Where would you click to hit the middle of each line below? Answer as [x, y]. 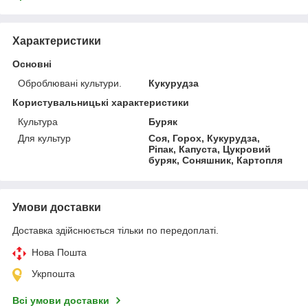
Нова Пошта [59, 252]
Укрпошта [53, 273]
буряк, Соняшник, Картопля [216, 160]
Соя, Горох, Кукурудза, [205, 138]
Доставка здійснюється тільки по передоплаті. [115, 230]
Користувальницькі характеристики [101, 102]
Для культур [44, 138]
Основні [32, 64]
